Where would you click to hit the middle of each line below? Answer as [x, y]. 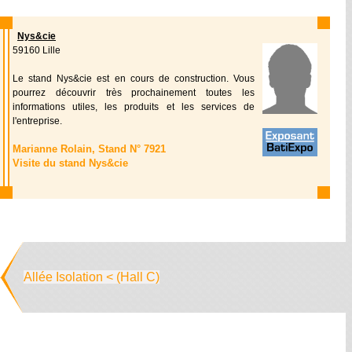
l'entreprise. [37, 121]
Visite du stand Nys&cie [70, 163]
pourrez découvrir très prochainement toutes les [134, 93]
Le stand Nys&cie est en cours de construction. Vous [134, 79]
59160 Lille [37, 50]
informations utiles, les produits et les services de [134, 107]
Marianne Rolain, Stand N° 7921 [89, 149]
